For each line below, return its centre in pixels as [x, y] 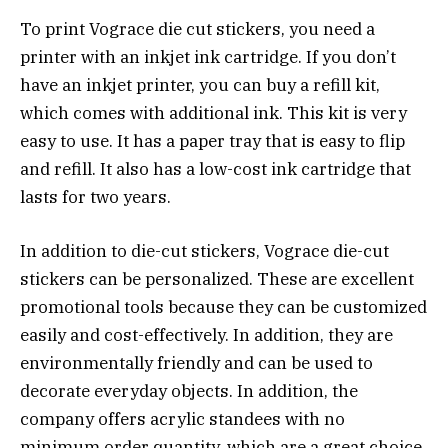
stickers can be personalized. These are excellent [217, 278]
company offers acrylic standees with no [182, 418]
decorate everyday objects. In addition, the [189, 390]
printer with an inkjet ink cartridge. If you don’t [208, 56]
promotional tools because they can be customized [223, 306]
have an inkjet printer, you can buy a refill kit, [200, 84]
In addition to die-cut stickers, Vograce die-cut [204, 250]
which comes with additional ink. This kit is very [213, 112]
